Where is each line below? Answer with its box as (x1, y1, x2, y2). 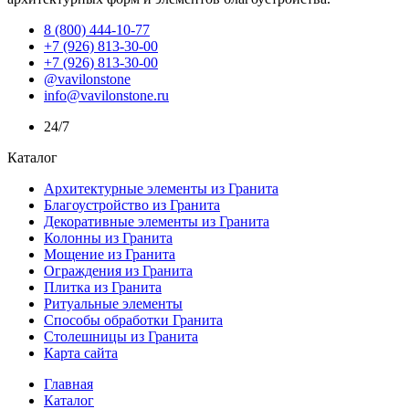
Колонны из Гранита (44, 230, 173, 246)
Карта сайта (44, 345, 118, 362)
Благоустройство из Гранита (44, 197, 220, 214)
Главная (44, 376, 93, 393)
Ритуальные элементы (44, 296, 183, 312)
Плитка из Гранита (44, 279, 162, 296)
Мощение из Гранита (44, 246, 175, 263)
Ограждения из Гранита (44, 263, 193, 279)
